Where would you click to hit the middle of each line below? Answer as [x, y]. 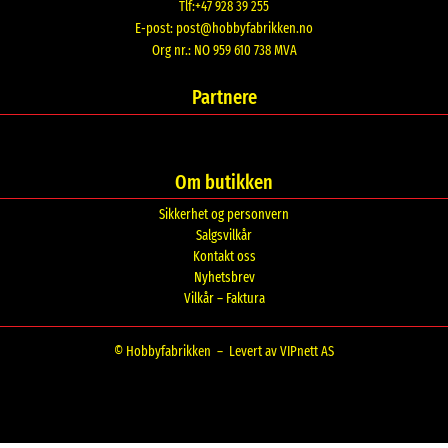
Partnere [224, 97]
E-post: [155, 29]
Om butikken [224, 182]
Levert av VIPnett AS [281, 352]
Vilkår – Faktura [224, 299]
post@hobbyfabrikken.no [244, 29]
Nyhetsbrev [224, 278]
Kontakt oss [224, 257]
